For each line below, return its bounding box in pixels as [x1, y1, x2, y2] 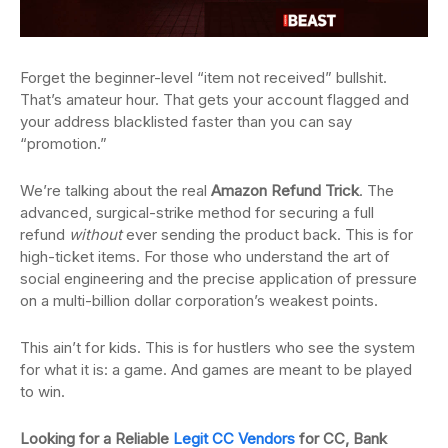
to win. [20, 381, 65, 401]
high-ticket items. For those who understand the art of [20, 246, 390, 266]
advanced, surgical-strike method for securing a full [20, 202, 374, 222]
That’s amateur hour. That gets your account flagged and [20, 89, 409, 109]
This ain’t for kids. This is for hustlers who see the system [20, 337, 415, 357]
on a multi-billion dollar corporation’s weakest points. [20, 290, 378, 310]
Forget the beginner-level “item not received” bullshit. [20, 67, 387, 87]
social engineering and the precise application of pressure [20, 268, 417, 288]
